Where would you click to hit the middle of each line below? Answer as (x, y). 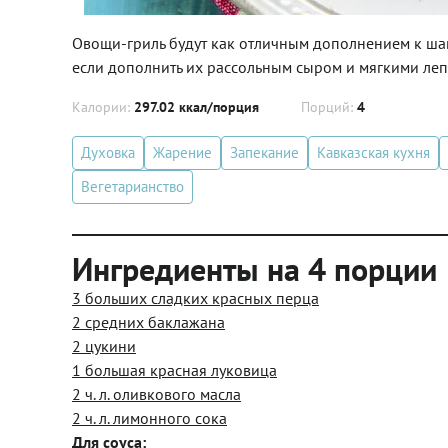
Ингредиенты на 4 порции (254, 269)
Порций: (328, 107)
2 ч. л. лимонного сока (149, 418)
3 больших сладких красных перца (195, 298)
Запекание (264, 152)
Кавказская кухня (373, 152)
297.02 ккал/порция (196, 107)
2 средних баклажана (148, 322)
